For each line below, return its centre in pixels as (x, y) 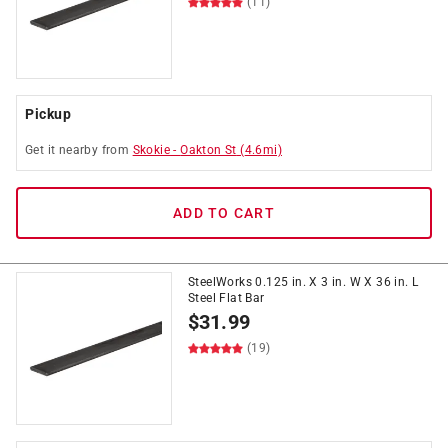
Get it (42, 150)
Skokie (151, 150)
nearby (78, 150)
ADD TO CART (224, 213)
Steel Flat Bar (226, 298)
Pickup (48, 114)
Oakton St (208, 150)
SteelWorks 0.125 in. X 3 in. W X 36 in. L (303, 282)
